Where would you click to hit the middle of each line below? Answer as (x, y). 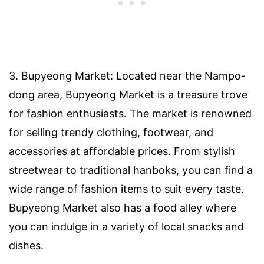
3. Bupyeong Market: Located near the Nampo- (127, 75)
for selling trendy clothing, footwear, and (111, 132)
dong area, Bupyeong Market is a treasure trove (128, 94)
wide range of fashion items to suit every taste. (126, 189)
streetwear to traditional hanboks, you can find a (131, 170)
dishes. (26, 245)
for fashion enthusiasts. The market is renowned (130, 113)
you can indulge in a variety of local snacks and (126, 226)
